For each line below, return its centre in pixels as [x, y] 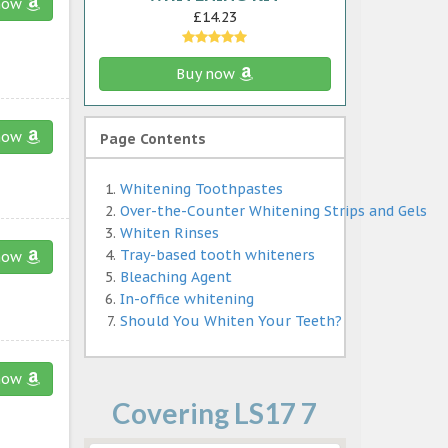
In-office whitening [186, 298]
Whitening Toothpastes [201, 188]
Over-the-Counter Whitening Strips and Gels [273, 210]
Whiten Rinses [169, 232]
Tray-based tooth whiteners [217, 254]
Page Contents [152, 138]
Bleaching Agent [175, 276]
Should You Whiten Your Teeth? [230, 320]
